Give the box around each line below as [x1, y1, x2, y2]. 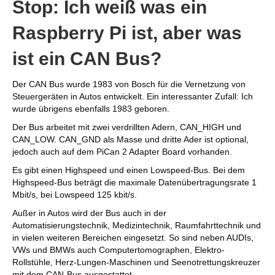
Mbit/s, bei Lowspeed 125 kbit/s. [12, 190, 137, 199]
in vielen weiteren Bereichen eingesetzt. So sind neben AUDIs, [12, 233, 254, 242]
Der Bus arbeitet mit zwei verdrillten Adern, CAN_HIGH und [12, 122, 241, 132]
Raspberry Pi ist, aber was [12, 23, 242, 43]
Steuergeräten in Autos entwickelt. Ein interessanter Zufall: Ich [12, 91, 253, 101]
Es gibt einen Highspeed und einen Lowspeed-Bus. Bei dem [12, 165, 245, 175]
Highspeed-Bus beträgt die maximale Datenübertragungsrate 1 [12, 177, 257, 187]
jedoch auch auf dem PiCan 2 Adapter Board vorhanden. [12, 147, 232, 157]
